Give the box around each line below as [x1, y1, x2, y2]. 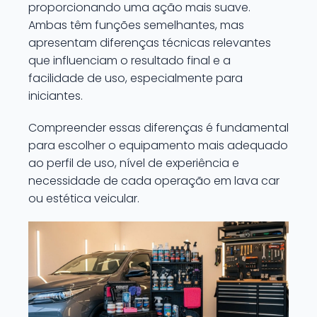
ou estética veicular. [28, 190, 139, 207]
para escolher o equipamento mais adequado [28, 137, 288, 154]
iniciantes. [28, 88, 83, 104]
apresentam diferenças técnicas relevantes [28, 35, 271, 51]
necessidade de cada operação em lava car [28, 173, 279, 189]
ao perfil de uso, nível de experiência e [28, 155, 239, 171]
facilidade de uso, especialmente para [28, 70, 243, 86]
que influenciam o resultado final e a [28, 52, 231, 69]
